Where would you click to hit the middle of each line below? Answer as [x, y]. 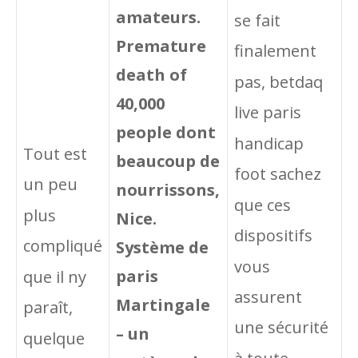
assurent [268, 297]
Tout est [55, 154]
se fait [257, 21]
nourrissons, [168, 190]
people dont [166, 132]
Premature [161, 46]
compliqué [63, 246]
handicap [269, 144]
